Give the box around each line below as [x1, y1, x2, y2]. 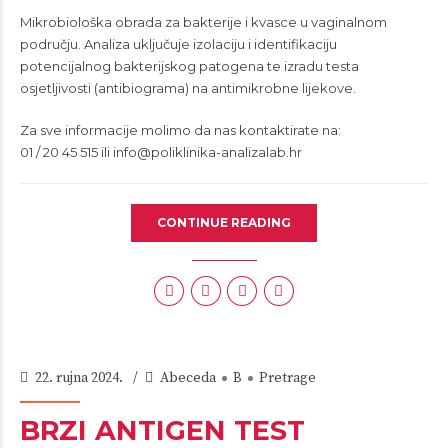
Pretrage [259, 369, 316, 387]
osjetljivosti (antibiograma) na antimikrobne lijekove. [20, 80, 356, 96]
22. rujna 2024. [35, 369, 126, 387]
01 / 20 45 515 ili [20, 144, 113, 160]
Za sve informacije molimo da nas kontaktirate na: [20, 122, 341, 138]
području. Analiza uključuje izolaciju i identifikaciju [20, 36, 337, 52]
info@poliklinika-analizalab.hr [113, 144, 302, 160]
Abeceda [160, 369, 216, 387]
